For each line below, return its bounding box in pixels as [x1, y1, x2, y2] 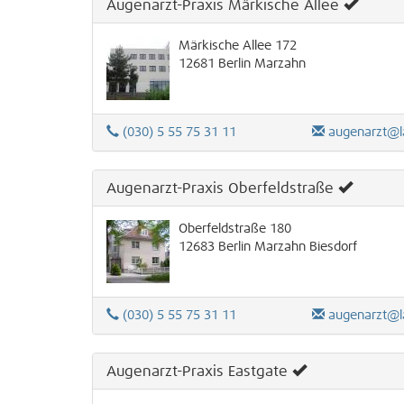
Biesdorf [306, 241, 357, 254]
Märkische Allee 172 [179, 40, 297, 53]
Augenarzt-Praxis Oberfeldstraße [106, 181, 334, 197]
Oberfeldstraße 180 [179, 223, 291, 236]
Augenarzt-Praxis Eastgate [106, 364, 288, 380]
